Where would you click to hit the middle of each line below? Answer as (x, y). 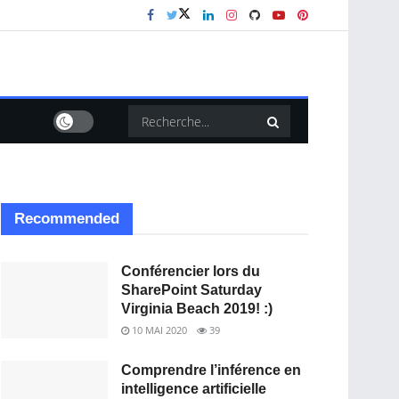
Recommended (67, 219)
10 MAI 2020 (158, 330)
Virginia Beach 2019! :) (197, 309)
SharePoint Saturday (191, 290)
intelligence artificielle (194, 389)
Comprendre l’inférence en (211, 370)
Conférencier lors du (191, 271)
